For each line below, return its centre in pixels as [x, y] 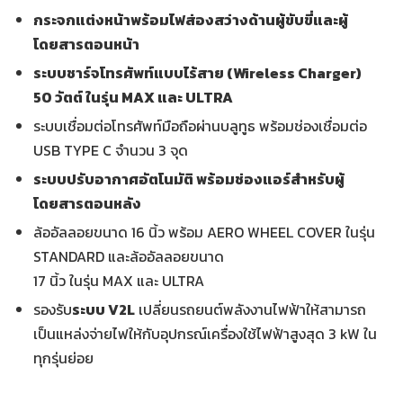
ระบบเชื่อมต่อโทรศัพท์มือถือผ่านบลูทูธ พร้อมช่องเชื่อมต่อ [201, 125]
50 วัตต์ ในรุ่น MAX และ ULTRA [134, 97]
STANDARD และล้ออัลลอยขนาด [129, 256]
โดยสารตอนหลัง [88, 203]
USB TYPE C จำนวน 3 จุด [111, 150]
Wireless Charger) [298, 72]
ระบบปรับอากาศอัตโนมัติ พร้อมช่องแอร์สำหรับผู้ [189, 179]
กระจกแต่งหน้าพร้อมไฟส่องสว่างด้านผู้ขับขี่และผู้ [191, 19]
